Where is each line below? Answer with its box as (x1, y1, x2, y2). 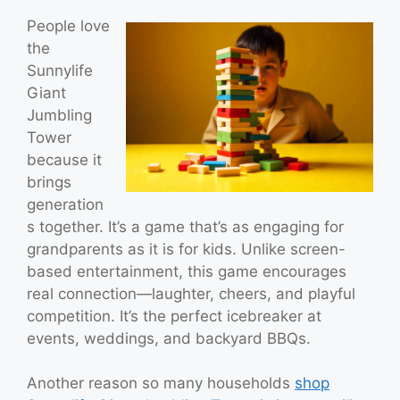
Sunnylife (27, 61, 93, 79)
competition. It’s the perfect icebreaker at (27, 306, 321, 325)
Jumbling (27, 105, 92, 124)
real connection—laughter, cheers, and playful (27, 284, 355, 303)
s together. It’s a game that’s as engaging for (27, 217, 344, 236)
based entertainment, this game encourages (27, 262, 346, 280)
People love (27, 16, 110, 35)
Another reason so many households (27, 374, 295, 392)
